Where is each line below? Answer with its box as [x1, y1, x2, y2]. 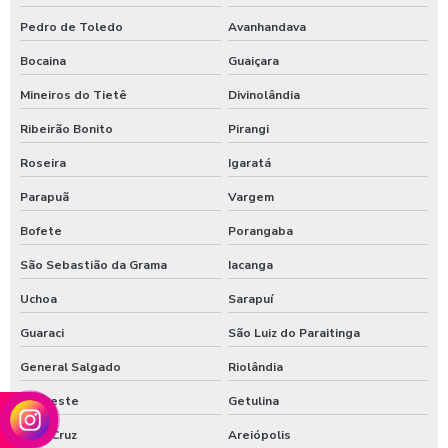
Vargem [227, 189, 274, 205]
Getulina [227, 393, 279, 409]
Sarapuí [227, 291, 273, 307]
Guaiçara [227, 53, 279, 69]
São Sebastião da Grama [20, 257, 167, 273]
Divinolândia [227, 87, 300, 103]
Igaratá [227, 155, 271, 171]
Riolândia [227, 359, 283, 375]
